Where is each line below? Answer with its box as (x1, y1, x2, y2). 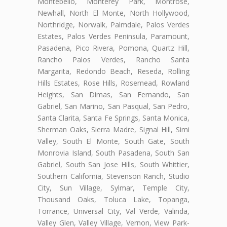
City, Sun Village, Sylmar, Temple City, (37, 182, 190, 193)
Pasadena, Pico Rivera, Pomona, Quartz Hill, (37, 43, 190, 53)
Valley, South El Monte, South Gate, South (37, 136, 190, 146)
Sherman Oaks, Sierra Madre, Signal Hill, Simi (37, 124, 190, 134)
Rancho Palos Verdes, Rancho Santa (37, 54, 190, 64)
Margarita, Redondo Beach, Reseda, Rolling (37, 66, 190, 76)
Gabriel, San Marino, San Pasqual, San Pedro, (37, 101, 190, 111)
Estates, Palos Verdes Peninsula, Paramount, (37, 31, 190, 41)
